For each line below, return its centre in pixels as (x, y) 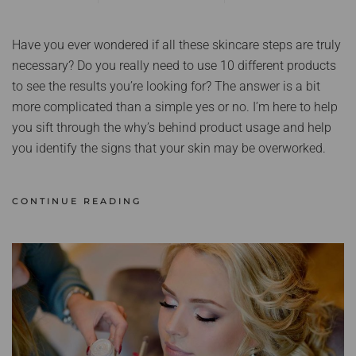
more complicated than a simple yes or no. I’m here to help (175, 107)
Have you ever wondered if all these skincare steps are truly (176, 45)
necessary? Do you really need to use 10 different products (174, 66)
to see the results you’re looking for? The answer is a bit (166, 87)
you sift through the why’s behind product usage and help (172, 128)
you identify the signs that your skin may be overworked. (169, 149)
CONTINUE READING (77, 201)
